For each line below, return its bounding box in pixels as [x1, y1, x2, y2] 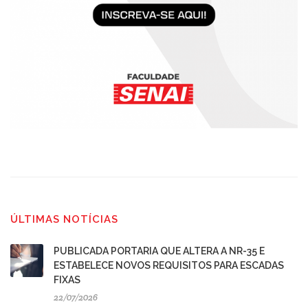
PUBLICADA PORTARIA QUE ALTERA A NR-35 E [54, 245, 265, 257]
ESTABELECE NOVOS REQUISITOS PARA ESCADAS [54, 260, 284, 272]
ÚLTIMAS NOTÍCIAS [10, 213, 118, 226]
